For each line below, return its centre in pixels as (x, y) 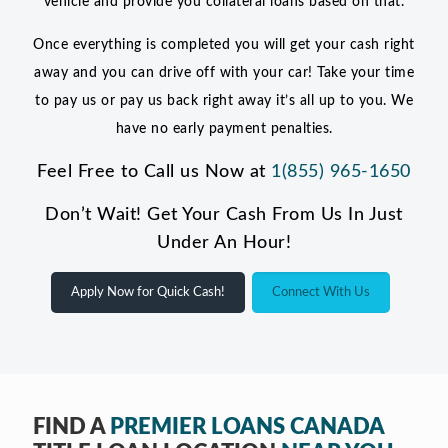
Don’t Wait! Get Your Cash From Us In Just (224, 214)
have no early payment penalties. (224, 128)
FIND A (71, 426)
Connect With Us (321, 292)
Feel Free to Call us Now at (154, 171)
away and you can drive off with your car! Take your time (224, 72)
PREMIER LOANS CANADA (247, 426)
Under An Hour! (224, 242)
